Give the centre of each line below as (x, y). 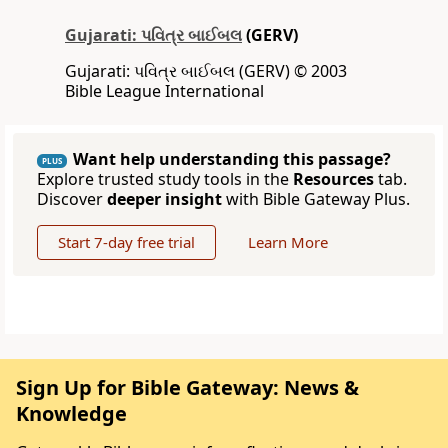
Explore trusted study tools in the (165, 179)
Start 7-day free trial (126, 242)
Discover (72, 199)
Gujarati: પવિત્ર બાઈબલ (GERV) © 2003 (206, 71)
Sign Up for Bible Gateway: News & (187, 388)
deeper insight (164, 199)
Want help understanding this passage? (232, 159)
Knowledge (71, 414)
